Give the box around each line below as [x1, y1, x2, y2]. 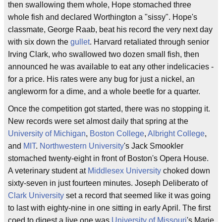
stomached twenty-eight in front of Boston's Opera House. [8, 154, 209, 163]
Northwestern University [40, 142, 124, 150]
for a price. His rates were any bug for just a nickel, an [8, 75, 195, 83]
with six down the [8, 38, 70, 46]
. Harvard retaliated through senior [90, 38, 209, 46]
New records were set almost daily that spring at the [8, 117, 188, 125]
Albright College [148, 129, 205, 138]
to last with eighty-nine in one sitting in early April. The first [8, 204, 211, 212]
